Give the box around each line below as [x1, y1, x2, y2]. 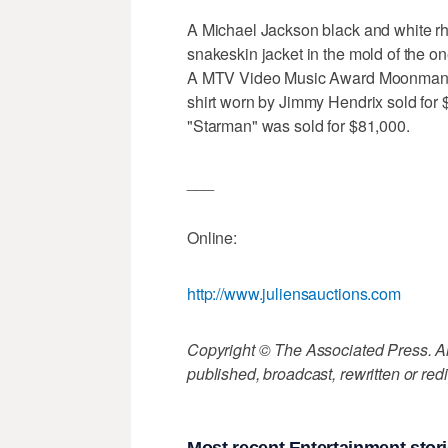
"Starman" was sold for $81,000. [187, 114, 410, 138]
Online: [187, 226, 238, 250]
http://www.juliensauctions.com [187, 282, 401, 306]
